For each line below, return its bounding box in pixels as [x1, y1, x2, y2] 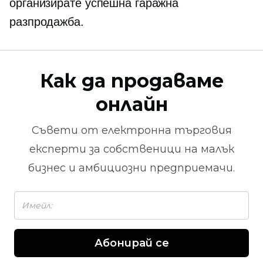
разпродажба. [9, 15, 84, 28]
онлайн [95, 93, 168, 116]
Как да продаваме [39, 69, 224, 92]
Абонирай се [94, 237, 169, 249]
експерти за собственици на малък [29, 143, 234, 156]
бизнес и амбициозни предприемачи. [28, 161, 235, 174]
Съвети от [31, 124, 102, 137]
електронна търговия [101, 124, 232, 137]
